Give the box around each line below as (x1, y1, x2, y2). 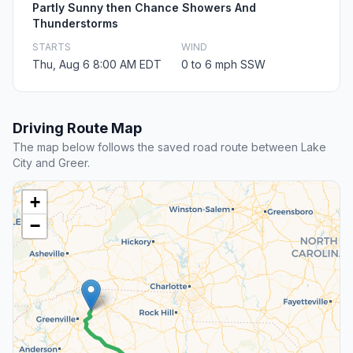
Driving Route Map (13, 120, 142, 137)
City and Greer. (13, 156, 90, 170)
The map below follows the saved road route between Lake (13, 140, 326, 154)
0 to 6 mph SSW (181, 58, 266, 72)
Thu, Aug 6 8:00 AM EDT (32, 58, 162, 72)
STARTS (32, 41, 71, 54)
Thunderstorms (32, 17, 118, 31)
